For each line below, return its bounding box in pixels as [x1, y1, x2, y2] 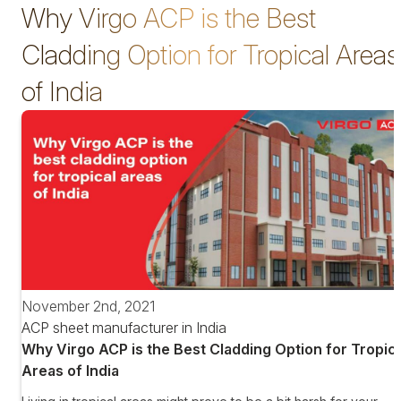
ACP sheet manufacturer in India [21, 319, 226, 337]
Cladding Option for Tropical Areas [21, 38, 399, 71]
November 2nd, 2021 [21, 297, 155, 316]
